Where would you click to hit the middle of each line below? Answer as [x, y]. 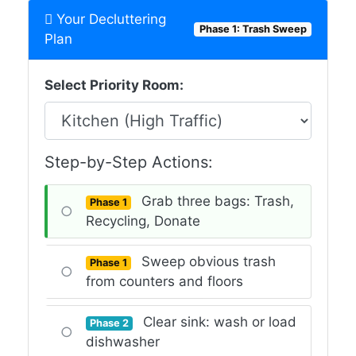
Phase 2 [110, 323]
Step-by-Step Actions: [129, 163]
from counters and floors [164, 282]
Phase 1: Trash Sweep [253, 29]
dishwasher [123, 342]
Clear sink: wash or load [220, 322]
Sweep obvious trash [209, 262]
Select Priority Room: [114, 85]
